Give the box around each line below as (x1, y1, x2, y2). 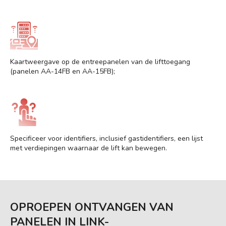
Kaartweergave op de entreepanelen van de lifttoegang (10, 56, 190, 67)
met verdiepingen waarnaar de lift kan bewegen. (10, 143, 167, 153)
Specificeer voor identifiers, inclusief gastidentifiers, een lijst (10, 133, 203, 143)
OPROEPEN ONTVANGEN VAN (10, 199, 174, 215)
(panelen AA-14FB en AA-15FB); (10, 66, 115, 76)
